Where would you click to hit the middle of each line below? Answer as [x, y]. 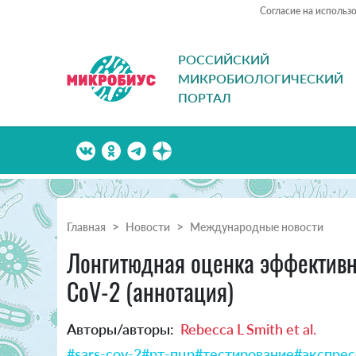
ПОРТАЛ [205, 98]
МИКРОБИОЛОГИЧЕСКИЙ [261, 79]
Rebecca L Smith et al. [248, 329]
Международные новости [257, 227]
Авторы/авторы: [120, 329]
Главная [86, 227]
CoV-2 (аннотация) [150, 292]
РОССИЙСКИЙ [224, 60]
